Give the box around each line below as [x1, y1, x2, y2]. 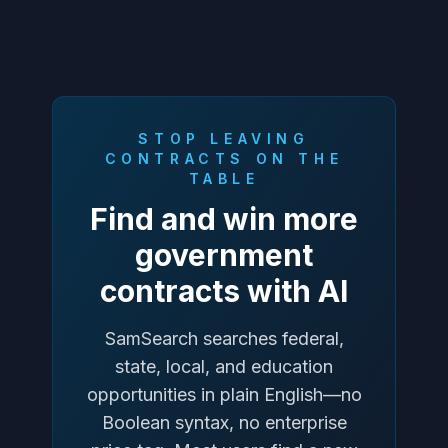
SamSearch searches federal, [104, 327, 344, 349]
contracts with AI [100, 272, 348, 309]
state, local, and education [115, 355, 333, 377]
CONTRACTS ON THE [104, 149, 344, 167]
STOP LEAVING [138, 129, 310, 147]
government [135, 236, 313, 273]
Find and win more [90, 200, 358, 237]
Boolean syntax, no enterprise [101, 411, 347, 433]
